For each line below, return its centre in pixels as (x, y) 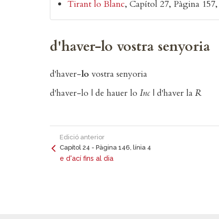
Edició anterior (82, 137)
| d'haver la (173, 93)
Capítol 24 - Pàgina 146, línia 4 (105, 148)
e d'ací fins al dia (87, 159)
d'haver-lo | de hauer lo (95, 93)
